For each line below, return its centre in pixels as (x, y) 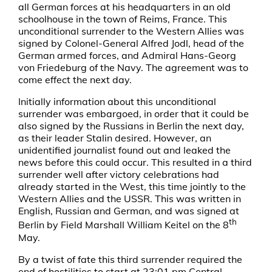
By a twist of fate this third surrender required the (130, 259)
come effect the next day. (75, 80)
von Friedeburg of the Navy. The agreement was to (133, 68)
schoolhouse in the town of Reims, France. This (123, 19)
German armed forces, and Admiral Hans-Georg (127, 56)
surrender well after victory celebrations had (119, 175)
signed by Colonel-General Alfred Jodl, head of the (131, 43)
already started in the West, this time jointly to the (132, 187)
